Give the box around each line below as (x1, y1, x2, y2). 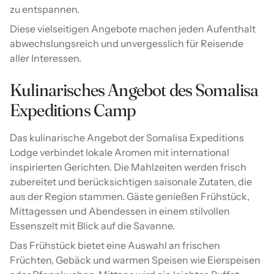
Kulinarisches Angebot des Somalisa (10, 80, 259, 101)
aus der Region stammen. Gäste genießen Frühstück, (10, 190, 250, 203)
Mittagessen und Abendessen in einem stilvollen (10, 205, 230, 218)
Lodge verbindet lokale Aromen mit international (10, 146, 229, 159)
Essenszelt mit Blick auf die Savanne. (10, 220, 175, 232)
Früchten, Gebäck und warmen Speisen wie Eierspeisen (10, 254, 261, 267)
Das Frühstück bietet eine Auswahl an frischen (10, 239, 220, 252)
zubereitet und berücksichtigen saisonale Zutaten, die (10, 176, 252, 188)
